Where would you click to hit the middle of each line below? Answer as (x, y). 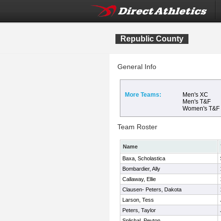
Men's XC (195, 95)
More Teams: (143, 95)
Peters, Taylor (139, 210)
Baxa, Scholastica (144, 158)
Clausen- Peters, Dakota (152, 189)
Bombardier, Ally (141, 169)
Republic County (152, 39)
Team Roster (137, 127)
